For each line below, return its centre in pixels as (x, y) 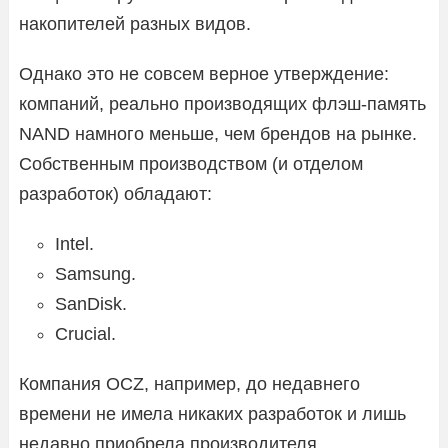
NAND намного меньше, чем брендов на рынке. (218, 133)
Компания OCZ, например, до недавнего (189, 383)
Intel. (74, 243)
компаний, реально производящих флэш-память (222, 103)
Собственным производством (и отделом (191, 163)
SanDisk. (91, 303)
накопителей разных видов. (135, 23)
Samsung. (95, 273)
